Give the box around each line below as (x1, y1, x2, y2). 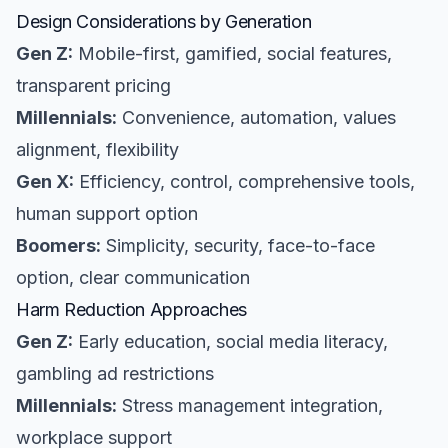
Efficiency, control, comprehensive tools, (74, 171, 415, 192)
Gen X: (16, 171, 74, 192)
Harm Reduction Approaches (16, 299, 247, 320)
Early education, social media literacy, (73, 331, 388, 352)
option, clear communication (16, 267, 250, 288)
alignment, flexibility (16, 139, 179, 160)
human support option (16, 203, 198, 224)
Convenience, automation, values (117, 107, 396, 128)
